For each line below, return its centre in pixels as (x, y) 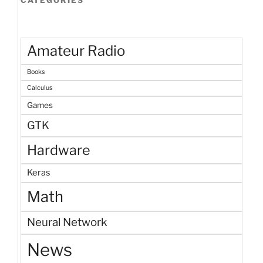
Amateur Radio (76, 50)
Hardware (59, 150)
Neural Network (67, 222)
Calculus (40, 87)
